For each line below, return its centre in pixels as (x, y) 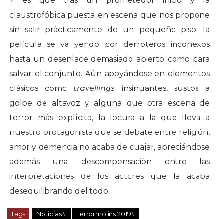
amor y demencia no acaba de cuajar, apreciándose (109, 147)
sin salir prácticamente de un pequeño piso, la (109, 30)
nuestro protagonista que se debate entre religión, (109, 132)
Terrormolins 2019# (106, 214)
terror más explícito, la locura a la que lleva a (109, 118)
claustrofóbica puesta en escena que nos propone (109, 15)
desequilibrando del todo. (59, 191)
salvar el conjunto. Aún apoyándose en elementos (109, 74)
